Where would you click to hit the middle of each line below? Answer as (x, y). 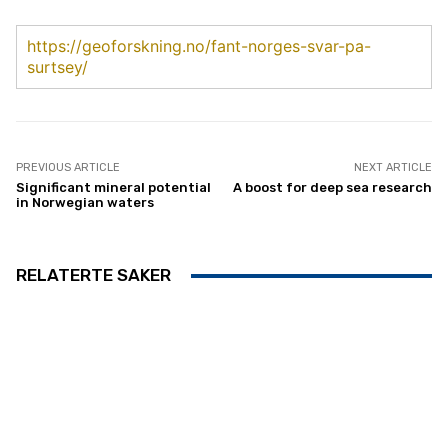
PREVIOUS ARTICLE (68, 167)
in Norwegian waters (85, 202)
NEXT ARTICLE (392, 167)
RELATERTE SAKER (93, 275)
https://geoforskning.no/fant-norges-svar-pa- (199, 46)
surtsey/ (57, 67)
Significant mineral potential (113, 187)
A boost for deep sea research (332, 187)
